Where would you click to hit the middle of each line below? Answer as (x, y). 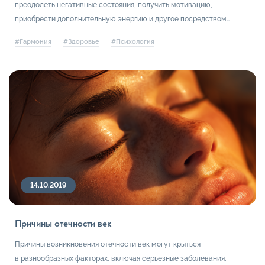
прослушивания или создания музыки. (81, 33)
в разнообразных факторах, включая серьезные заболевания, (121, 259)
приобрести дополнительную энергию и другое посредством (121, 19)
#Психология (133, 42)
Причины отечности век (63, 224)
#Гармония (33, 42)
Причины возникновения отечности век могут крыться (108, 245)
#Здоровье (81, 42)
